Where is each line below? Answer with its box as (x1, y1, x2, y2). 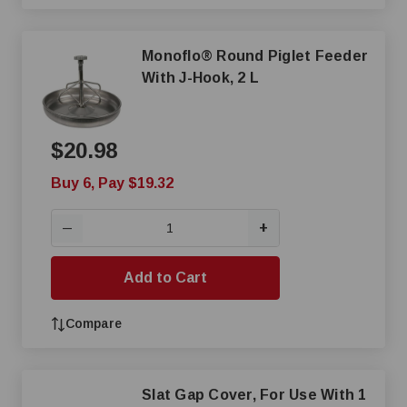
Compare (65, 316, 122, 331)
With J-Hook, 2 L (142, 70, 259, 85)
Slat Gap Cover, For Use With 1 (142, 387, 367, 402)
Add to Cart (124, 270, 207, 285)
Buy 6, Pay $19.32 (51, 175, 174, 191)
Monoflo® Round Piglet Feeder (142, 48, 217, 64)
